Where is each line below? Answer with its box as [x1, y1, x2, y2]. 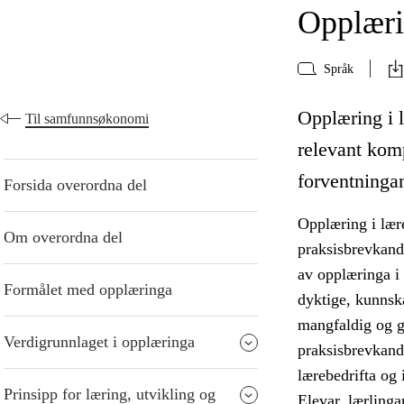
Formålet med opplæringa [4, 280, 172, 299]
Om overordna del [4, 228, 123, 247]
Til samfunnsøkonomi [25, 111, 149, 127]
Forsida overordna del [4, 176, 147, 195]
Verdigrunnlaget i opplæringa [4, 333, 195, 352]
